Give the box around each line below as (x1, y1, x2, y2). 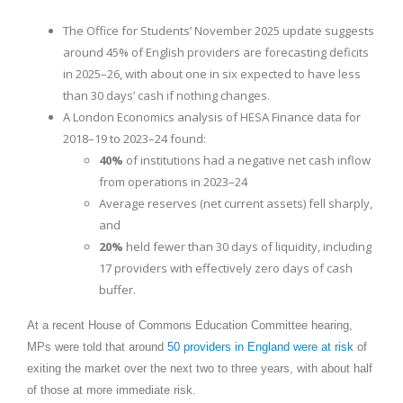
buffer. (99, 281, 136, 298)
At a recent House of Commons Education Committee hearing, (27, 318, 353, 332)
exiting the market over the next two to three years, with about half (27, 361, 372, 375)
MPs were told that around (27, 339, 167, 354)
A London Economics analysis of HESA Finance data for (63, 108, 361, 125)
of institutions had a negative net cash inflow (123, 151, 371, 168)
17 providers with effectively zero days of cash (99, 259, 353, 276)
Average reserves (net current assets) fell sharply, (99, 194, 372, 211)
